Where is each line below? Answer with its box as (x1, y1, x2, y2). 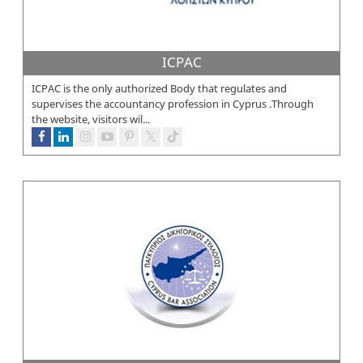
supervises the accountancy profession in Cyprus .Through (32, 96, 314, 111)
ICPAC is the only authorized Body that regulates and (32, 80, 287, 96)
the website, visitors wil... (32, 111, 150, 126)
